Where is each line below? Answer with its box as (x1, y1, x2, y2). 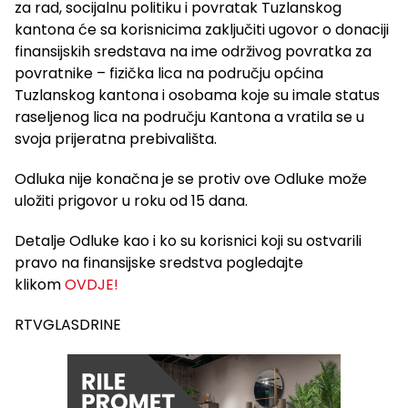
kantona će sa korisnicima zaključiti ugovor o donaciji (15, 19, 389, 41)
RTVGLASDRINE (15, 314, 121, 336)
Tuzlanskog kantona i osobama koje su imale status (15, 85, 380, 107)
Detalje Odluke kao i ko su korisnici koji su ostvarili (15, 230, 362, 252)
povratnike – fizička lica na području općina (15, 63, 323, 85)
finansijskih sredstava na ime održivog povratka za (15, 41, 372, 63)
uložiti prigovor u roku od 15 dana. (15, 190, 248, 212)
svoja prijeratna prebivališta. (15, 128, 217, 150)
